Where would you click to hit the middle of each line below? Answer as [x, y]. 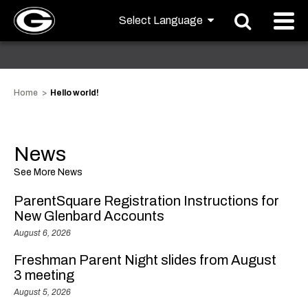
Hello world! [75, 93]
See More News [48, 172]
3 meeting [44, 275]
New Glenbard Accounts [89, 216]
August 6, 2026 [42, 233]
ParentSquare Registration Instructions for [146, 201]
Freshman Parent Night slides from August [145, 260]
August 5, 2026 [42, 292]
